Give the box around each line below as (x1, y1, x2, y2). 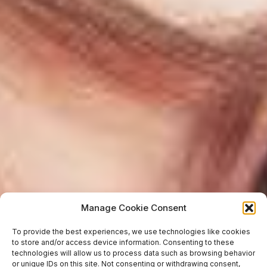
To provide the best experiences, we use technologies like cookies (12, 227, 250, 236)
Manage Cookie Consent (80, 202, 187, 213)
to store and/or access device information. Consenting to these (12, 238, 234, 247)
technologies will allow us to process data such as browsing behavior (12, 249, 255, 257)
